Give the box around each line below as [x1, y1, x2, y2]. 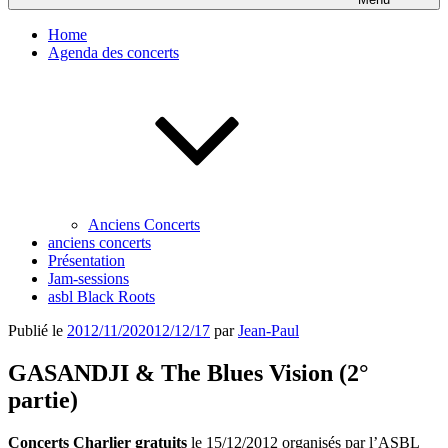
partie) [8, 386, 78, 413]
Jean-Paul [238, 322, 299, 339]
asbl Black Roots [48, 288, 155, 305]
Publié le [8, 322, 63, 339]
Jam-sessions [48, 270, 129, 287]
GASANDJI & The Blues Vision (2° [8, 359, 369, 386]
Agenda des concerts [48, 44, 179, 61]
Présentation [48, 252, 125, 269]
